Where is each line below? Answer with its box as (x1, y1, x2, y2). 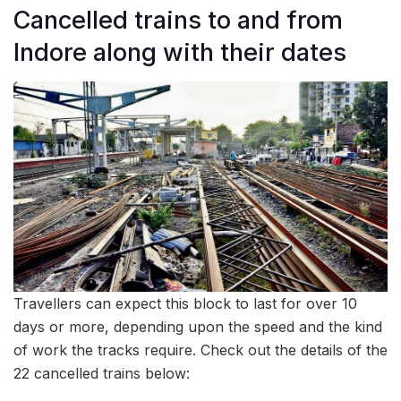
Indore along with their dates (13, 38, 346, 68)
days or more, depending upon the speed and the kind (13, 318, 382, 337)
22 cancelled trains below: (13, 364, 190, 383)
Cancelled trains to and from (13, 5, 343, 36)
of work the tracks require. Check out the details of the (13, 341, 388, 360)
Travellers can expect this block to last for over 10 (13, 294, 357, 313)
